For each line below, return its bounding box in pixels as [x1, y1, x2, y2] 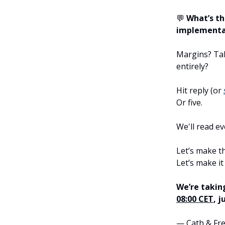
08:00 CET [176, 193, 213, 205]
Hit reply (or [176, 85, 223, 96]
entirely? [176, 61, 208, 72]
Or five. [176, 97, 202, 108]
